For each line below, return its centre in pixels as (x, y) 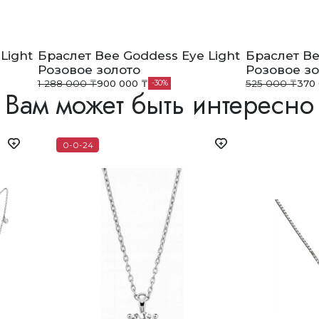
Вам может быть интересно (159, 104)
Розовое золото (89, 69)
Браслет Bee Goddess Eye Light (139, 55)
